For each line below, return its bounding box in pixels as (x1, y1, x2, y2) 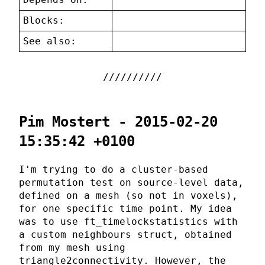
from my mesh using (19, 242, 125, 254)
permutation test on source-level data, (19, 177, 244, 189)
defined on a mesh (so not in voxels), (19, 190, 238, 202)
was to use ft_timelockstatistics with (19, 216, 238, 228)
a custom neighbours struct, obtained (19, 229, 232, 241)
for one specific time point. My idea (19, 203, 232, 215)
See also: (23, 35, 77, 47)
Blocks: (23, 15, 65, 27)
